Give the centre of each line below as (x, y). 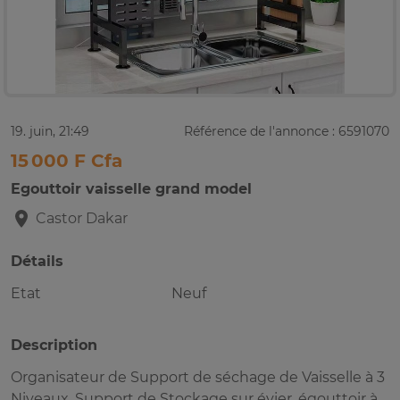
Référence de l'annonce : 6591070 (287, 132)
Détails (37, 262)
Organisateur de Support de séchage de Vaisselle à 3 (198, 378)
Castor (59, 219)
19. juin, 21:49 (50, 132)
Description (54, 346)
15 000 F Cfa (67, 161)
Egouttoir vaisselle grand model (131, 189)
